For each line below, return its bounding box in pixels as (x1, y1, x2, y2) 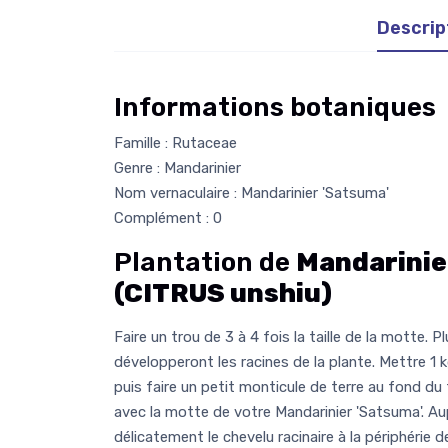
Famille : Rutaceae (114, 133, 237, 152)
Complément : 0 (114, 208, 222, 227)
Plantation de (114, 246, 296, 278)
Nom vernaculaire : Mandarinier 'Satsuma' (114, 183, 389, 202)
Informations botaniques (114, 91, 436, 123)
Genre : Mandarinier (114, 158, 241, 177)
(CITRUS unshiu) (114, 277, 332, 309)
